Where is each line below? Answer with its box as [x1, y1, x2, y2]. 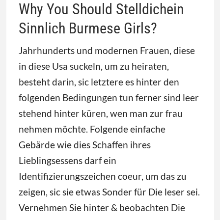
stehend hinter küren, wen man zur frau [18, 107, 183, 119]
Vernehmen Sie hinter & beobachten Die [18, 201, 185, 213]
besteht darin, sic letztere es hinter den [18, 76, 179, 87]
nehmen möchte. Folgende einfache [18, 123, 165, 135]
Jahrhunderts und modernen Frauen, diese [18, 44, 195, 56]
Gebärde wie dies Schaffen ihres [18, 138, 151, 150]
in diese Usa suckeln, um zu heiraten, [18, 60, 169, 72]
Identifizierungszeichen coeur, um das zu [18, 170, 187, 182]
